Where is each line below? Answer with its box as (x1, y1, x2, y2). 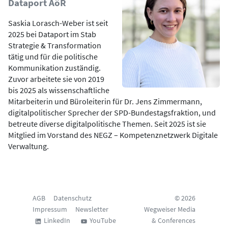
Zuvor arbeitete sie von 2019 (8, 74, 104, 84)
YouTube (90, 216, 116, 225)
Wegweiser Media (144, 205, 195, 214)
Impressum (33, 205, 67, 214)
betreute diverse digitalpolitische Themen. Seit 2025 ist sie (8, 119, 206, 129)
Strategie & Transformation (8, 40, 101, 50)
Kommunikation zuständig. (8, 63, 101, 73)
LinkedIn (44, 216, 70, 225)
